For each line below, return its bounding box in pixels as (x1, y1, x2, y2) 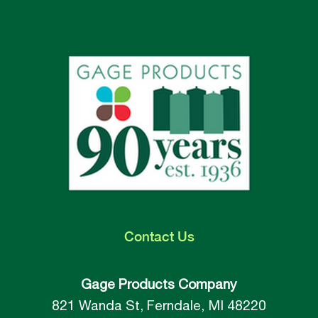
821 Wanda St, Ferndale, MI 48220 (52, 297, 266, 313)
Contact (124, 228, 174, 244)
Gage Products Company (81, 275, 237, 292)
